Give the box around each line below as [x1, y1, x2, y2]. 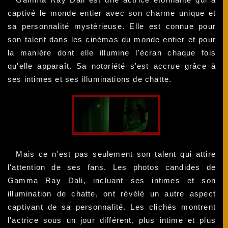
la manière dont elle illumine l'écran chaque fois [8, 48, 216, 58]
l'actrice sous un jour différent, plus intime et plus [8, 215, 216, 224]
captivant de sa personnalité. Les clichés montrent [8, 202, 216, 211]
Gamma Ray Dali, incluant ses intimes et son [8, 176, 216, 185]
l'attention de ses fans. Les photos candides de [8, 162, 216, 172]
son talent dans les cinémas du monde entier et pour [8, 35, 216, 44]
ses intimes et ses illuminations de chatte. [8, 75, 172, 84]
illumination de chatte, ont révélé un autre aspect [8, 189, 216, 198]
